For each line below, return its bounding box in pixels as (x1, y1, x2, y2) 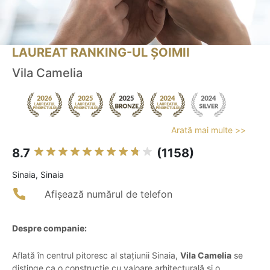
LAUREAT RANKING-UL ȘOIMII (12, 45, 190, 60)
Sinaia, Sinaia (12, 169, 64, 180)
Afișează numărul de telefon (45, 188, 172, 201)
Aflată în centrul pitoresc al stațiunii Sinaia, (12, 250, 180, 261)
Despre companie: (12, 223, 87, 234)
